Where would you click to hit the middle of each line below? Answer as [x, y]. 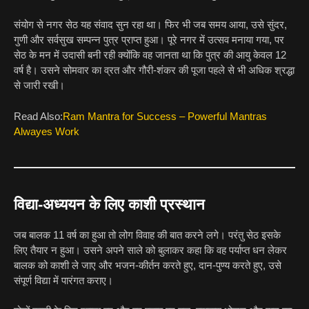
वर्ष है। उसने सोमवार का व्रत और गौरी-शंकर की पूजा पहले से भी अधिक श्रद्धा [154, 70]
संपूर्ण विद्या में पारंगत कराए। [63, 280]
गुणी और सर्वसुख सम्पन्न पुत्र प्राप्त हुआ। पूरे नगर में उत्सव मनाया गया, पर [149, 40]
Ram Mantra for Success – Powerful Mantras [165, 116]
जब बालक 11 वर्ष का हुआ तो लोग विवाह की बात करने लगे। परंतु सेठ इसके [147, 235]
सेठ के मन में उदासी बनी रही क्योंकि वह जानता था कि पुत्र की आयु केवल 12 [150, 55]
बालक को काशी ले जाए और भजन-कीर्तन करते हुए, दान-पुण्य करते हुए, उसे [148, 265]
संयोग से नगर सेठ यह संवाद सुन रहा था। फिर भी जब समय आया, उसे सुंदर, [150, 25]
